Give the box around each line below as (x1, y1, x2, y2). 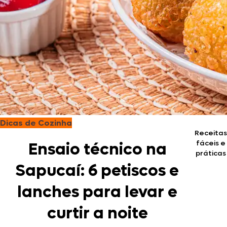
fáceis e (196, 138, 225, 148)
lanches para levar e (17, 181, 177, 203)
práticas (196, 148, 226, 158)
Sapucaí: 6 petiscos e (16, 160, 179, 182)
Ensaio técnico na (28, 139, 167, 161)
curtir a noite (47, 203, 148, 224)
